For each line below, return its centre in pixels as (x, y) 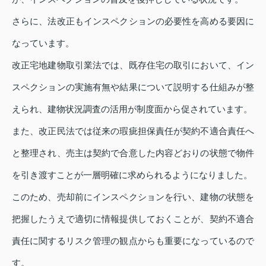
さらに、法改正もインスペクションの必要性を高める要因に (133, 21)
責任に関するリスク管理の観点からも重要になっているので (133, 241)
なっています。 (43, 43)
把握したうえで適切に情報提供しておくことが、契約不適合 (133, 219)
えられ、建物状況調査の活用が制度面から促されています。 (132, 109)
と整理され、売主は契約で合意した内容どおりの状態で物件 (133, 153)
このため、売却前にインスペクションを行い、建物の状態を (133, 197)
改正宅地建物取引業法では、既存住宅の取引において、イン (133, 65)
